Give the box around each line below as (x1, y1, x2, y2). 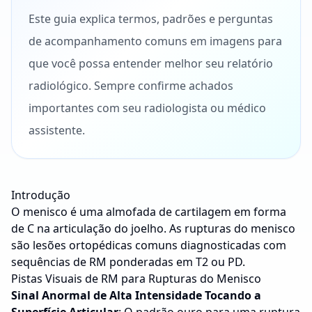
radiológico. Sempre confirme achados (29, 78, 233, 93)
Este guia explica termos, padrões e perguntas (29, 11, 273, 26)
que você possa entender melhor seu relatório (29, 56, 273, 71)
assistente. (29, 123, 85, 138)
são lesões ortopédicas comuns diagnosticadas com (11, 237, 286, 253)
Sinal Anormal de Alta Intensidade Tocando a (11, 288, 261, 303)
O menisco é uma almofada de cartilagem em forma (11, 204, 286, 219)
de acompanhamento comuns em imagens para (29, 33, 282, 49)
